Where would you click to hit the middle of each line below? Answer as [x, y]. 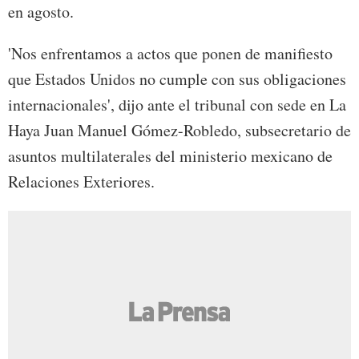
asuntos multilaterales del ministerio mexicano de [170, 156]
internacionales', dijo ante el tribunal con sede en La [177, 105]
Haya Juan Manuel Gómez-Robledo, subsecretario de [179, 131]
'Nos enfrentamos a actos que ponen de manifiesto [170, 54]
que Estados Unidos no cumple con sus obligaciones [177, 79]
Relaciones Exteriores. [81, 182]
